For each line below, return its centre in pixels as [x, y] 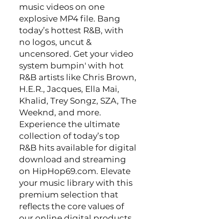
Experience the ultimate [69, 124]
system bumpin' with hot [71, 66]
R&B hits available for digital [78, 148]
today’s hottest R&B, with [71, 30]
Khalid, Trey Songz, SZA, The [78, 101]
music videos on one [62, 7]
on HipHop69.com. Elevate [75, 171]
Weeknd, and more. [60, 112]
